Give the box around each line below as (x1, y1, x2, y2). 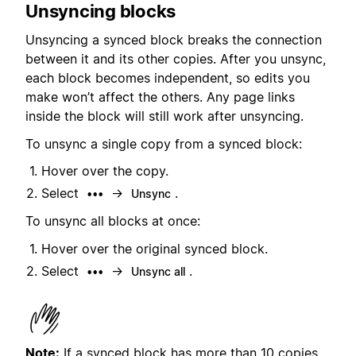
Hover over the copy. (41, 162, 168, 179)
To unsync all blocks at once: (25, 213, 200, 230)
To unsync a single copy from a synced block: (25, 135, 302, 152)
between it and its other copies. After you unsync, (25, 51, 326, 68)
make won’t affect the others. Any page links (25, 89, 295, 106)
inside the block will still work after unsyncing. (25, 108, 304, 125)
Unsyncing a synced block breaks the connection (25, 32, 322, 48)
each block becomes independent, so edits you (25, 70, 310, 87)
